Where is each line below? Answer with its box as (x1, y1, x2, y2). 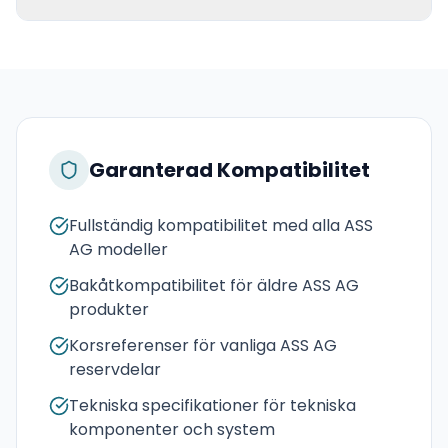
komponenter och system (69, 418, 275, 441)
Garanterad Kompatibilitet (89, 156, 370, 184)
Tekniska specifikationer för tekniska (69, 394, 356, 417)
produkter (69, 298, 149, 321)
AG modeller (69, 238, 168, 261)
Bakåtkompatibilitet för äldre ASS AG (69, 274, 359, 297)
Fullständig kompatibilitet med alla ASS (69, 214, 373, 237)
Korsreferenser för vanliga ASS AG (69, 334, 337, 357)
